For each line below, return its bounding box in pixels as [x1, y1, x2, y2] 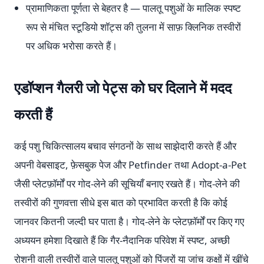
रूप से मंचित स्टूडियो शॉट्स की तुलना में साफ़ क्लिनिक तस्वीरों [26, 20, 241, 34]
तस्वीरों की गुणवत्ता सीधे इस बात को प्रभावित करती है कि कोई [14, 196, 227, 209]
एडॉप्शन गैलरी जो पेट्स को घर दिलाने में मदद [14, 78, 232, 97]
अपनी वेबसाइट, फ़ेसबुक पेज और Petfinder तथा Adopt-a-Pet [14, 158, 246, 171]
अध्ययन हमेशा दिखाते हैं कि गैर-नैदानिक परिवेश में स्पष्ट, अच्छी [14, 233, 230, 247]
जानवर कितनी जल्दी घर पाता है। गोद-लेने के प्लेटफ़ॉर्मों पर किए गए [14, 214, 244, 228]
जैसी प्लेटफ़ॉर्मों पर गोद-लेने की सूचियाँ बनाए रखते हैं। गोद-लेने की [14, 177, 240, 190]
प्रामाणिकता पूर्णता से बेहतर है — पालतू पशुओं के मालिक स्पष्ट [26, 1, 241, 15]
